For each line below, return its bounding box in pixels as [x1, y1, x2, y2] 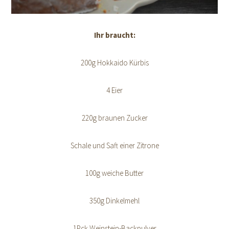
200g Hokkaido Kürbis [80, 57, 149, 67]
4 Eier [106, 85, 123, 95]
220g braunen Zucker [81, 112, 148, 123]
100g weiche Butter [85, 168, 144, 178]
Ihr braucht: [94, 30, 135, 40]
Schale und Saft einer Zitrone [70, 140, 159, 150]
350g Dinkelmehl [89, 195, 140, 205]
